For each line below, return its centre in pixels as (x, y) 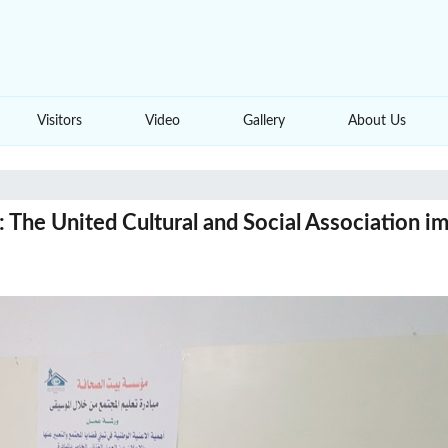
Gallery (264, 121)
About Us (377, 121)
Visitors (59, 121)
